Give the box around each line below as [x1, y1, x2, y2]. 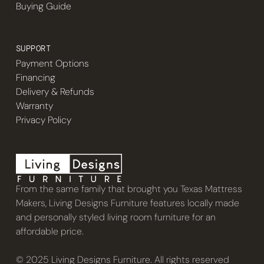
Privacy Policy [15, 114, 71, 127]
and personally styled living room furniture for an [15, 211, 216, 223]
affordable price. [15, 225, 84, 237]
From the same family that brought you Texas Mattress [15, 183, 242, 195]
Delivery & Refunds [15, 85, 94, 98]
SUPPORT [15, 43, 51, 54]
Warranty [15, 100, 53, 113]
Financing [15, 71, 55, 84]
